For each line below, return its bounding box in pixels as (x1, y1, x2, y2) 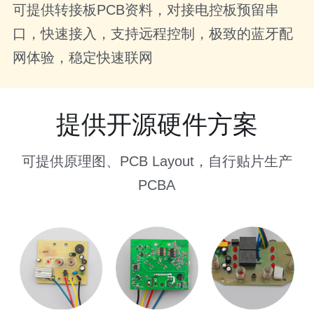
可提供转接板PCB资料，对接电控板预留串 (13, 2, 280, 18)
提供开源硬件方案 (55, 110, 258, 139)
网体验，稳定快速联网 (13, 50, 153, 66)
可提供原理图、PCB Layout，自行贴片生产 (21, 153, 292, 170)
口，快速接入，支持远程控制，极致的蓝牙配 (13, 26, 294, 42)
